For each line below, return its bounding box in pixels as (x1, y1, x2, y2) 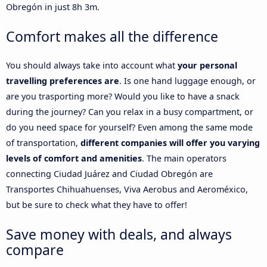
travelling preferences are (6, 74, 119, 86)
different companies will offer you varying (80, 136, 260, 148)
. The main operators (142, 152, 226, 164)
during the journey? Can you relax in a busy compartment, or (6, 105, 253, 117)
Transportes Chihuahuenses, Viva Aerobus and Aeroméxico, (6, 183, 248, 195)
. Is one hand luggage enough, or (119, 74, 256, 86)
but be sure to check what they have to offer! (6, 198, 187, 210)
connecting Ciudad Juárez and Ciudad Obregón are (6, 167, 213, 179)
